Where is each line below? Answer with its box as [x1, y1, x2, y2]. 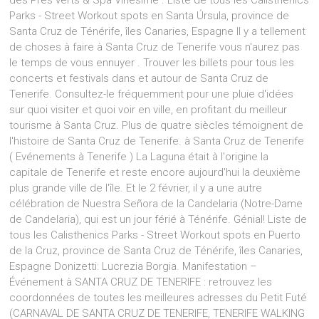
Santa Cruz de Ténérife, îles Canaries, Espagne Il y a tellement [9, 25, 306, 38]
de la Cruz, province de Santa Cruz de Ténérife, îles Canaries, [9, 244, 303, 257]
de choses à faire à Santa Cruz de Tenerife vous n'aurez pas [9, 41, 300, 53]
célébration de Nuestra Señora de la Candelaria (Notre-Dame [9, 197, 303, 210]
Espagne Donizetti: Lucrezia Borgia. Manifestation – [9, 260, 258, 273]
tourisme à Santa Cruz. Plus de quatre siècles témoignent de [9, 119, 304, 132]
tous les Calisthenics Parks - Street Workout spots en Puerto [9, 229, 301, 241]
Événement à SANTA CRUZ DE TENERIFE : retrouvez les [9, 276, 273, 288]
